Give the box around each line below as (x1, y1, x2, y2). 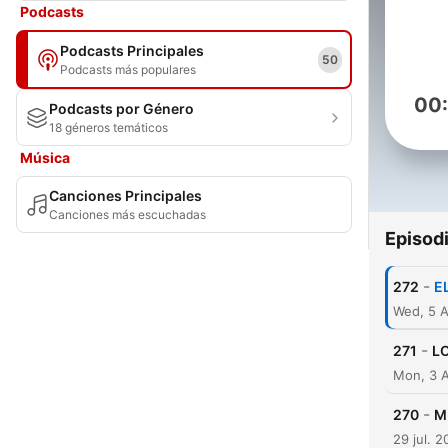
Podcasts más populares (60, 62, 196, 77)
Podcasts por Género (49, 100, 194, 117)
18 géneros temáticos (49, 120, 168, 135)
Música (20, 149, 70, 166)
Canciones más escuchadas (49, 207, 206, 222)
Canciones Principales (49, 187, 202, 204)
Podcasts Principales (60, 42, 204, 59)
